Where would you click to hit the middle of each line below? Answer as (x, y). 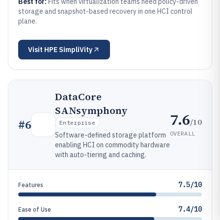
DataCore (78, 97)
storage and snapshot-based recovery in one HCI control (105, 11)
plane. (27, 21)
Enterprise (77, 123)
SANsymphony (91, 110)
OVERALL (183, 133)
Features (31, 185)
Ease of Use (35, 209)
